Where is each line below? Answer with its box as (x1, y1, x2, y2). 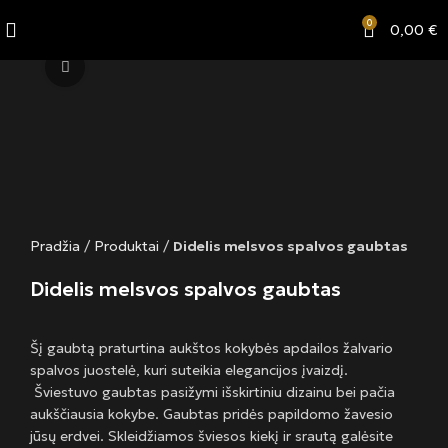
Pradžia (30, 237, 80, 256)
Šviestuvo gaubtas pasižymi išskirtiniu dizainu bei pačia (30, 383, 395, 402)
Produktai (94, 237, 159, 256)
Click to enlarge (85, 59, 186, 74)
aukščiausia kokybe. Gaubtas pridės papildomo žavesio (30, 405, 393, 424)
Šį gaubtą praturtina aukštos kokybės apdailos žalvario (30, 339, 393, 358)
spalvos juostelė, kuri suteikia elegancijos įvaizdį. (30, 361, 348, 380)
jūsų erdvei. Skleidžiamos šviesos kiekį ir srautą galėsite (30, 427, 393, 446)
